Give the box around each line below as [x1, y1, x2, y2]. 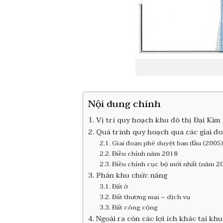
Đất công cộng [111, 202, 158, 214]
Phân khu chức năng [96, 169, 168, 182]
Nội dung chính [88, 96, 161, 112]
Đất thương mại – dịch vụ [111, 192, 190, 203]
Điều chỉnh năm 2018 [111, 148, 178, 160]
